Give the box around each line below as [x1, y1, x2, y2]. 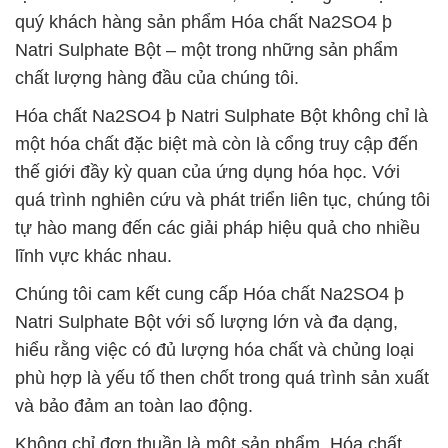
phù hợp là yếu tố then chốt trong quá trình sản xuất [15, 368, 429, 388]
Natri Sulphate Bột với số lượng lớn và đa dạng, [15, 312, 398, 332]
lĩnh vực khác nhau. [15, 246, 172, 266]
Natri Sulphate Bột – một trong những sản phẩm [15, 40, 398, 60]
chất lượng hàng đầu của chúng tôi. [15, 68, 299, 88]
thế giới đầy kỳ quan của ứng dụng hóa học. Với [15, 162, 400, 182]
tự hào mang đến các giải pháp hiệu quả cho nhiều [15, 218, 420, 238]
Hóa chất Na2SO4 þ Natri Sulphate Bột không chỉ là [15, 106, 428, 126]
